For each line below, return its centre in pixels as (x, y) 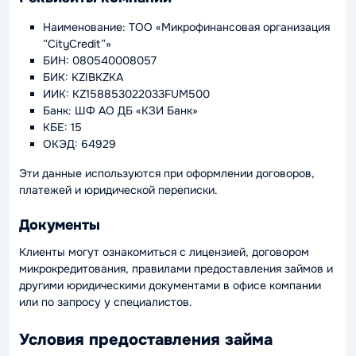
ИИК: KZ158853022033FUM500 (126, 94)
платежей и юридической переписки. (118, 190)
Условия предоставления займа (146, 340)
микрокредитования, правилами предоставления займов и (176, 269)
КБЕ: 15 (62, 127)
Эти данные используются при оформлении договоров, (167, 173)
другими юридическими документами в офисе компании (170, 285)
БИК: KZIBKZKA (83, 77)
